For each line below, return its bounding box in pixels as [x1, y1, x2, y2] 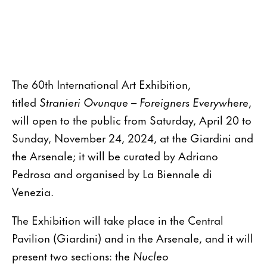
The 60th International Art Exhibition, [12, 75, 191, 93]
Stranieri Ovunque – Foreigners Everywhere [39, 93, 249, 111]
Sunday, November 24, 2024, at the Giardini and [12, 129, 253, 147]
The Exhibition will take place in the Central [12, 211, 223, 229]
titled [12, 93, 39, 111]
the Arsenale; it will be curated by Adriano [12, 147, 218, 164]
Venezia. [12, 182, 54, 200]
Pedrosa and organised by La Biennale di [12, 164, 212, 182]
